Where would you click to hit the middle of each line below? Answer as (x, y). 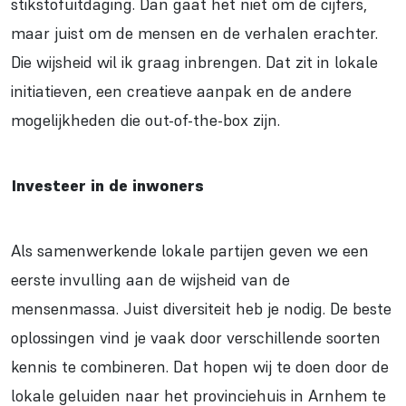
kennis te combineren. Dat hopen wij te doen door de (200, 367)
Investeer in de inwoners (107, 186)
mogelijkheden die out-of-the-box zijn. (145, 121)
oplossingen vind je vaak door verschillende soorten (196, 338)
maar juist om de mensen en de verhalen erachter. (194, 34)
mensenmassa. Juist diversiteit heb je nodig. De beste (201, 309)
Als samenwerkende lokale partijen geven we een (190, 251)
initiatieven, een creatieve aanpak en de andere (181, 92)
